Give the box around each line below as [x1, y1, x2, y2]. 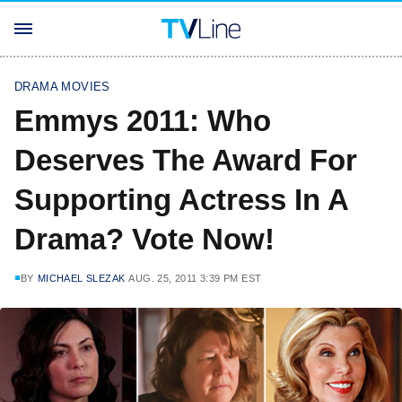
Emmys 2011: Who [14, 104, 271, 137]
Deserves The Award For [14, 144, 357, 177]
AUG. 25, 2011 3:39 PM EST [128, 273, 262, 284]
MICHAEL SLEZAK [37, 273, 126, 284]
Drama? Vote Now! [14, 223, 275, 256]
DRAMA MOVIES [14, 80, 110, 93]
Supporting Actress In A [14, 183, 348, 216]
